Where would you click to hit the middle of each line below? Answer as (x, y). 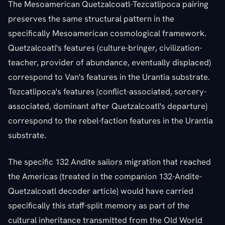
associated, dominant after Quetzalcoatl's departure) (108, 106)
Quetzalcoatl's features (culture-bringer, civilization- (105, 47)
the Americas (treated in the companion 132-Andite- (105, 176)
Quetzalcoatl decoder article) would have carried (101, 191)
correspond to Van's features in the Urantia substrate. (109, 77)
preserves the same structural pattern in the (91, 18)
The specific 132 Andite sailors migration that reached (109, 161)
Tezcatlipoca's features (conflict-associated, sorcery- (107, 91)
